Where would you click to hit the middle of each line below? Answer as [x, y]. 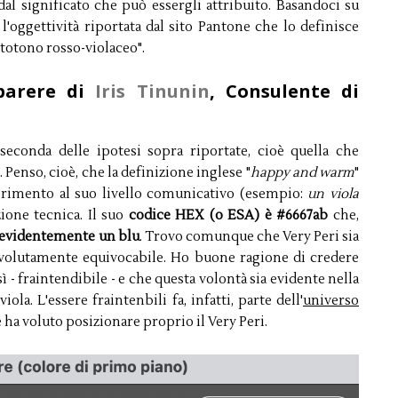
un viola [334, 195]
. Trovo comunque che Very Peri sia [249, 237]
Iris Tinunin [152, 92]
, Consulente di [284, 92]
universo [331, 301]
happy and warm [302, 173]
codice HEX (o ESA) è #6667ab [228, 216]
